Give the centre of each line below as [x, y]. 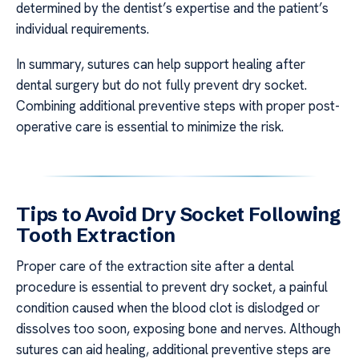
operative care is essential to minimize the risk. [150, 127]
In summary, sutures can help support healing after [161, 65]
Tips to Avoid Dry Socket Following [178, 215]
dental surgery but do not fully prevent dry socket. [161, 85]
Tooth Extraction [96, 236]
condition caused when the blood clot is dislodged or [168, 308]
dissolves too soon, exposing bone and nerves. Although [178, 329]
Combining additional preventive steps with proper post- [178, 106]
